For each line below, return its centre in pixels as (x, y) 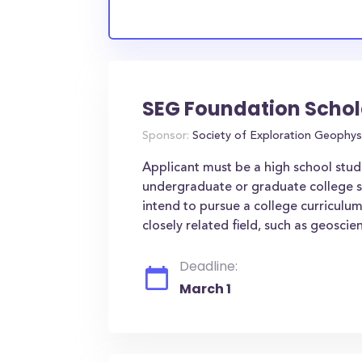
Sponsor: (166, 137)
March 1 (206, 289)
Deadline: (209, 266)
